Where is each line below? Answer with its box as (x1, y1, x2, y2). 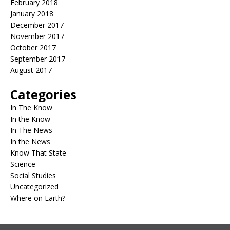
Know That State (10, 148, 66, 158)
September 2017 (10, 54, 65, 64)
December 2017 (10, 20, 64, 30)
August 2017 (10, 65, 52, 75)
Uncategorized (10, 182, 59, 192)
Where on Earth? (10, 193, 65, 203)
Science (10, 159, 35, 169)
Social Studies (10, 170, 56, 181)
